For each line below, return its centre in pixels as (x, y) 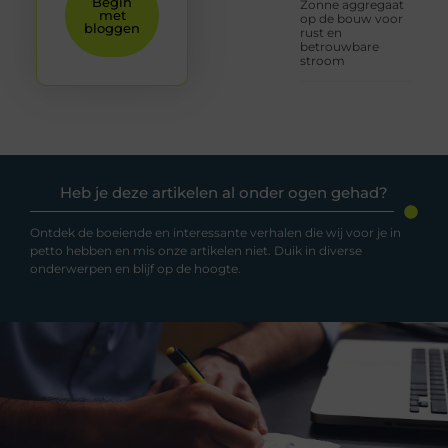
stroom (323, 61)
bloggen (112, 27)
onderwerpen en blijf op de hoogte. (135, 268)
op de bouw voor (352, 19)
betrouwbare (340, 47)
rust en (321, 33)
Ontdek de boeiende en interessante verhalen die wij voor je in (215, 232)
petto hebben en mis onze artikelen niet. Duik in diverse (196, 250)
